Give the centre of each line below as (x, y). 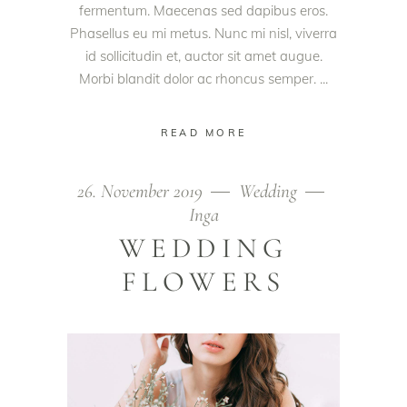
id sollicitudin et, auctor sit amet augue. (203, 56)
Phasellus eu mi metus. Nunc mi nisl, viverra (203, 33)
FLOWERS (203, 281)
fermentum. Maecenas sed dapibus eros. (203, 10)
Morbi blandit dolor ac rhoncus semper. (199, 79)
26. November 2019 (142, 191)
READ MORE (203, 132)
